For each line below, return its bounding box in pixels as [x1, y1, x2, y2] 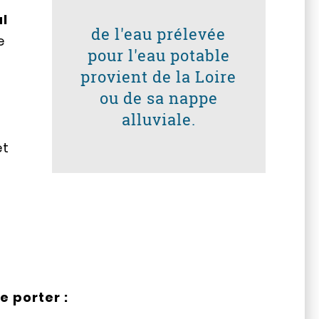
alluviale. [121, 109, 196, 130]
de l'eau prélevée [91, 23, 226, 45]
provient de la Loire [80, 66, 237, 88]
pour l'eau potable [87, 45, 230, 66]
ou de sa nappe [99, 88, 218, 109]
